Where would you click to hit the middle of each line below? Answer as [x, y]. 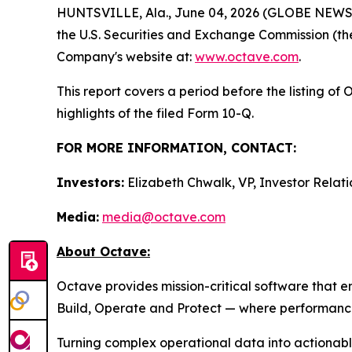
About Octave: [103, 251]
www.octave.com [247, 57]
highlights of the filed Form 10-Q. [155, 113]
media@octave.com [164, 217]
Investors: [90, 182]
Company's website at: [126, 57]
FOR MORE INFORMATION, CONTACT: [176, 148]
